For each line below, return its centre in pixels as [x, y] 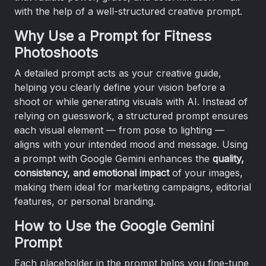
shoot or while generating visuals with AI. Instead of [131, 101]
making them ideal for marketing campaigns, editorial [133, 187]
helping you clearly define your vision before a [120, 87]
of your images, [206, 172]
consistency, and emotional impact [92, 172]
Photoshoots [56, 52]
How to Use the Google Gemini [114, 226]
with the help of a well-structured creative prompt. [128, 11]
